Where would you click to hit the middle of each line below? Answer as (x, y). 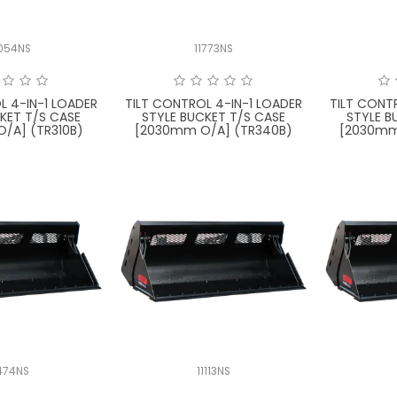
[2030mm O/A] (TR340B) (213, 131)
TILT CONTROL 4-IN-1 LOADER (213, 104)
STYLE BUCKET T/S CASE (213, 117)
